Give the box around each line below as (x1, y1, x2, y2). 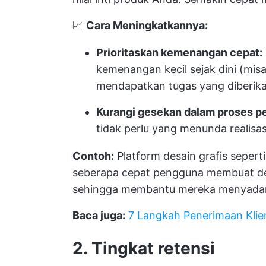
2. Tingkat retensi (72, 238, 215, 258)
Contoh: (72, 150, 114, 162)
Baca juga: (72, 209, 125, 221)
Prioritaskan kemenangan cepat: (96, 46, 262, 59)
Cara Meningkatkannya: (86, 19, 208, 31)
